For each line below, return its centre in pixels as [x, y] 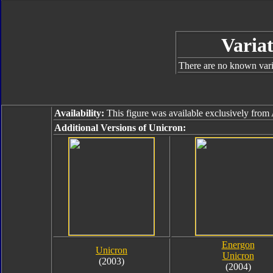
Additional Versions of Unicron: [120, 128]
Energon [238, 245]
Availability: [79, 113]
